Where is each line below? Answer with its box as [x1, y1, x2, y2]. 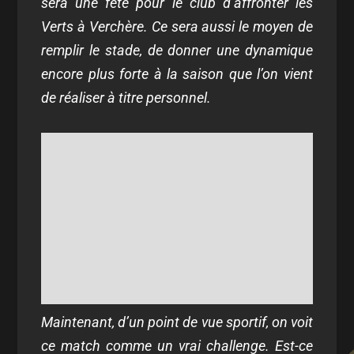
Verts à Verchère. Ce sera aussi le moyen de [41, 18, 313, 35]
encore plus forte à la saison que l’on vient [41, 66, 313, 82]
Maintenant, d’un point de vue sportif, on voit [41, 313, 313, 330]
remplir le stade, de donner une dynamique [41, 42, 313, 58]
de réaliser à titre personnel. [41, 89, 212, 106]
